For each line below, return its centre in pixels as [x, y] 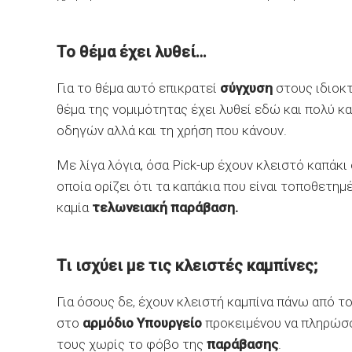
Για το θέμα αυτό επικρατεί [138, 88]
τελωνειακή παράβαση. [163, 207]
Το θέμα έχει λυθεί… [132, 52]
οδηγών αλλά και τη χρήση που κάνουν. [172, 130]
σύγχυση [248, 88]
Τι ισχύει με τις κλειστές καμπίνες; [187, 266]
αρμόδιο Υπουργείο [142, 323]
